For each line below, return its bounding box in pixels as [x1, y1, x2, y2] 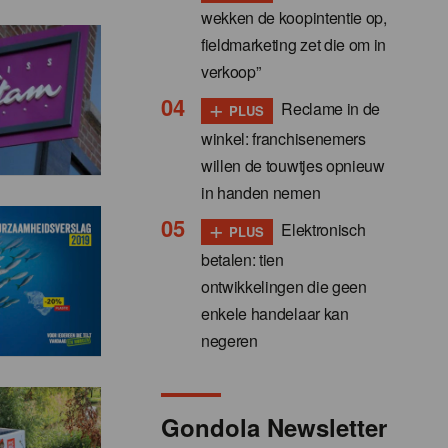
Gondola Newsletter [161, 409, 387, 444]
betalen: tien [201, 247, 284, 271]
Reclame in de [277, 97, 381, 121]
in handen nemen [201, 181, 321, 205]
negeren [201, 328, 258, 352]
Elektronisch [277, 218, 366, 242]
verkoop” [201, 60, 261, 84]
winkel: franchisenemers [201, 127, 366, 151]
